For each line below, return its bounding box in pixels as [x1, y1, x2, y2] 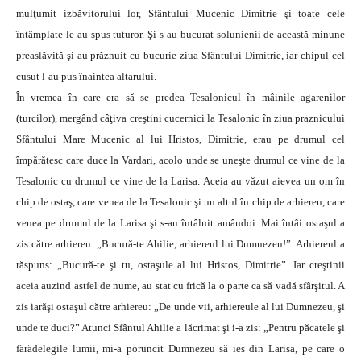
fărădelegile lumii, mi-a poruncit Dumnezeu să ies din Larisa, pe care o [16, 342, 345, 355]
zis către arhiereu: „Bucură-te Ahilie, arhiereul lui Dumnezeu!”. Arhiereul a [16, 238, 345, 251]
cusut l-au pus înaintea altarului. [16, 70, 156, 83]
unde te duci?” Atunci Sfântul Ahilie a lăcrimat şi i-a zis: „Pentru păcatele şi [16, 322, 345, 334]
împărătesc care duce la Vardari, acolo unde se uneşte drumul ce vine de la [16, 154, 345, 167]
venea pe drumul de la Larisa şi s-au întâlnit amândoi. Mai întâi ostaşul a [16, 217, 345, 230]
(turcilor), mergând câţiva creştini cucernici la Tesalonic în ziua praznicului [16, 112, 345, 125]
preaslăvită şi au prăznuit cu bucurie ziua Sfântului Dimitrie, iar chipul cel [16, 49, 345, 62]
